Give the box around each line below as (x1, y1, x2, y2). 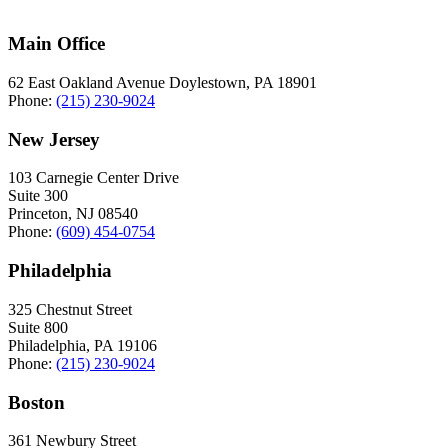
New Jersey (8, 128, 100, 150)
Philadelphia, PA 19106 (8, 336, 157, 354)
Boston (8, 391, 65, 413)
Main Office (8, 33, 105, 55)
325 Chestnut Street (8, 300, 132, 318)
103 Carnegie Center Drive (8, 169, 179, 187)
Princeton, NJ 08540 (8, 205, 138, 223)
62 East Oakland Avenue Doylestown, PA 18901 (8, 74, 317, 92)
